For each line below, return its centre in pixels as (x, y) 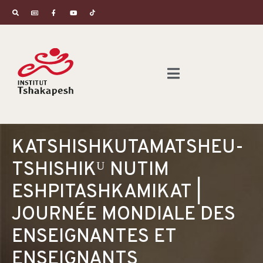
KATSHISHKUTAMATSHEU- (128, 148)
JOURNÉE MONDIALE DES (124, 215)
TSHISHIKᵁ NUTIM (90, 171)
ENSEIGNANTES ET (94, 237)
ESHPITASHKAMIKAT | (107, 193)
